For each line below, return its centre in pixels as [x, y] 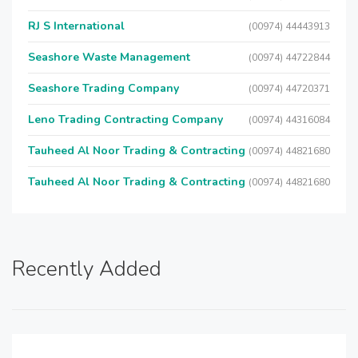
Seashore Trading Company [103, 88]
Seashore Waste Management [109, 57]
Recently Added [87, 269]
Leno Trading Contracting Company [125, 119]
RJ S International [76, 26]
